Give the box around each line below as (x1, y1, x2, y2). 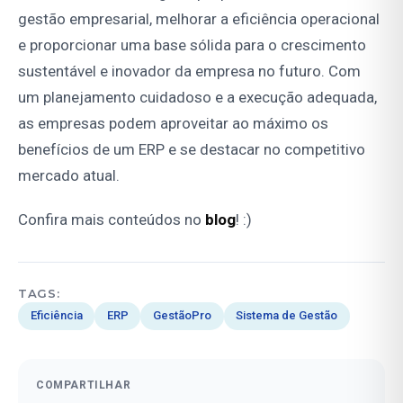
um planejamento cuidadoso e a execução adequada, (18, 87, 377, 106)
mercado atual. (18, 166, 120, 184)
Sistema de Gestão (236, 309, 338, 323)
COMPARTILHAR (36, 378, 131, 391)
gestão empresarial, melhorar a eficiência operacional (18, 9, 380, 28)
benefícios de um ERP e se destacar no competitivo (18, 139, 365, 158)
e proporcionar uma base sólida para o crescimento (18, 35, 366, 54)
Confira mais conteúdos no (18, 210, 205, 228)
